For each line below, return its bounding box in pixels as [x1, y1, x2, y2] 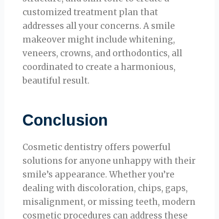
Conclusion [22, 111, 109, 130]
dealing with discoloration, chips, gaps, [22, 183, 188, 194]
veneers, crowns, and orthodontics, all [22, 48, 183, 59]
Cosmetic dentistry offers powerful [22, 142, 171, 153]
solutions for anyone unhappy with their [22, 155, 196, 167]
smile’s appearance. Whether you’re [22, 169, 175, 180]
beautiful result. [22, 75, 90, 87]
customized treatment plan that [22, 7, 158, 18]
